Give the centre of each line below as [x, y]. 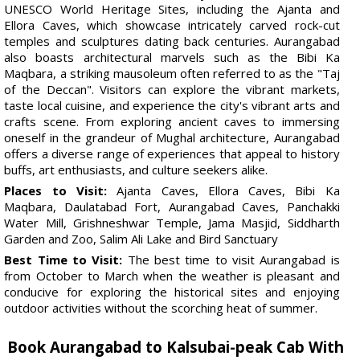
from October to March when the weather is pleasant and [172, 275]
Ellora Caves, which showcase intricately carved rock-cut [172, 25]
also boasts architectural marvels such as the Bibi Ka [172, 57]
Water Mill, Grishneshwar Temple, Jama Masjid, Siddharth [172, 222]
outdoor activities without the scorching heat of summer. [161, 307]
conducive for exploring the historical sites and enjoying [172, 291]
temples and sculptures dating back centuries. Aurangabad [172, 41]
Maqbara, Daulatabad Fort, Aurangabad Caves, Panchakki [172, 206]
